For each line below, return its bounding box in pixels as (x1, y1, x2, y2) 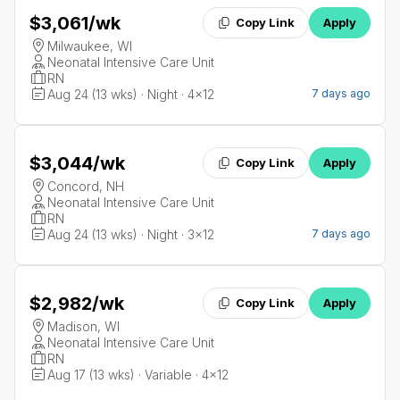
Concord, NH (47, 179, 124, 195)
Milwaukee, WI (47, 38, 132, 54)
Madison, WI (47, 319, 120, 335)
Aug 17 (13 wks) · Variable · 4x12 (47, 367, 229, 383)
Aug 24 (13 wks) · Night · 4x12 (47, 87, 214, 103)
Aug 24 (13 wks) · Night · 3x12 (47, 227, 214, 243)
